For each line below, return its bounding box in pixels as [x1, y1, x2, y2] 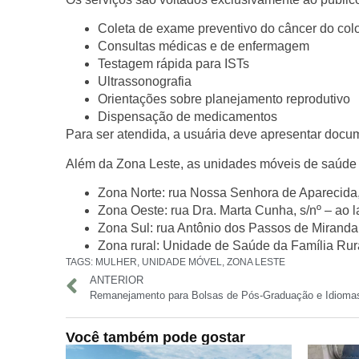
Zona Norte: [98, 186, 165, 200]
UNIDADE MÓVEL [142, 256, 222, 268]
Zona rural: [98, 239, 159, 253]
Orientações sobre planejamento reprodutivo [98, 92, 350, 107]
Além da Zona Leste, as [66, 156, 204, 171]
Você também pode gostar [66, 329, 245, 346]
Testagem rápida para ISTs [98, 57, 249, 71]
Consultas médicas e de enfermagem [98, 39, 309, 54]
